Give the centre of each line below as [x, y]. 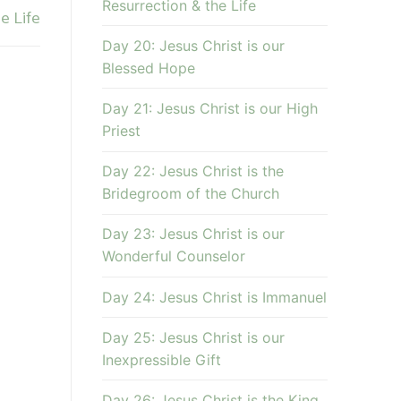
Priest [121, 130]
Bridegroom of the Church [190, 194]
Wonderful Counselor [173, 256]
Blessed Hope [148, 68]
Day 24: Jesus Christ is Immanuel [214, 297]
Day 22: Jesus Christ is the [192, 171]
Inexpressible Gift [161, 359]
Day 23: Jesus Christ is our [193, 234]
